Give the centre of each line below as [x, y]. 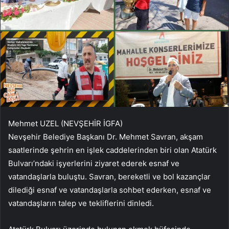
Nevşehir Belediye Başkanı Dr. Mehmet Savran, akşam [106, 136]
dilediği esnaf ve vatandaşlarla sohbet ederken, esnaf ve [110, 190]
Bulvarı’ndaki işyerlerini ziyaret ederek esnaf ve [94, 163]
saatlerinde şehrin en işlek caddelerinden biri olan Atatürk [112, 150]
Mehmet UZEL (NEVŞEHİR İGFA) [65, 123]
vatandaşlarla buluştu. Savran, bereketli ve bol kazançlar [109, 176]
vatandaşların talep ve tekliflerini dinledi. [81, 203]
